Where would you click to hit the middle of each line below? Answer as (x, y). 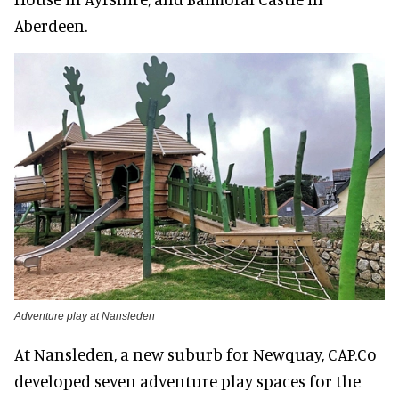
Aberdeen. (51, 25)
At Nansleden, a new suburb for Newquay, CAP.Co (195, 354)
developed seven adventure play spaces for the (187, 380)
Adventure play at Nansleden (85, 316)
